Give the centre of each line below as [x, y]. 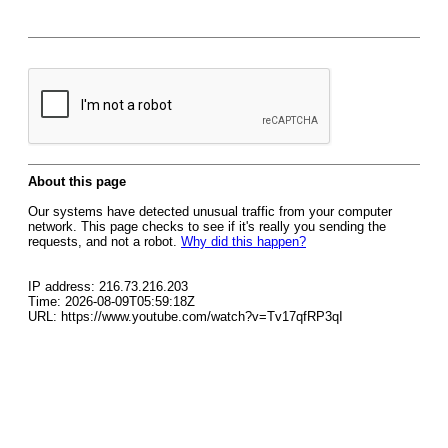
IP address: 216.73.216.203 [108, 286]
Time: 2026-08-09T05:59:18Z [111, 301]
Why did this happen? [243, 241]
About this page [77, 181]
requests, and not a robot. [104, 241]
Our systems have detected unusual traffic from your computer [210, 211]
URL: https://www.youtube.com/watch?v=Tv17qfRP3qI [185, 316]
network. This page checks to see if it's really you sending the [207, 226]
